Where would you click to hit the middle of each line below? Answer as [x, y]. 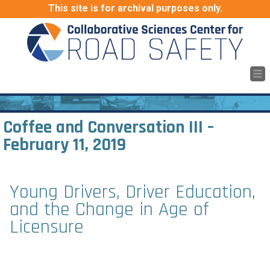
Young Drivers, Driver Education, [133, 192]
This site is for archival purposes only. [135, 8]
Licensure [47, 227]
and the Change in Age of [109, 209]
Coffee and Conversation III [103, 127]
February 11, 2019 [64, 145]
